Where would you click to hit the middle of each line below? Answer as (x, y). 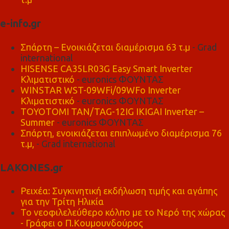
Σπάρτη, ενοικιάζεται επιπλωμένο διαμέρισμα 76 (121, 133)
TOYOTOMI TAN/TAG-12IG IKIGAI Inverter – (112, 111)
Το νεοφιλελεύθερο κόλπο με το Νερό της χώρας (123, 212)
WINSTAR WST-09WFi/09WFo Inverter (101, 90)
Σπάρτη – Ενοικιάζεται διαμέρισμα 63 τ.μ (105, 47)
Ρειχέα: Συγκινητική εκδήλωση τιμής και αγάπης (119, 191)
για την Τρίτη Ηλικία (62, 201)
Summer (38, 122)
